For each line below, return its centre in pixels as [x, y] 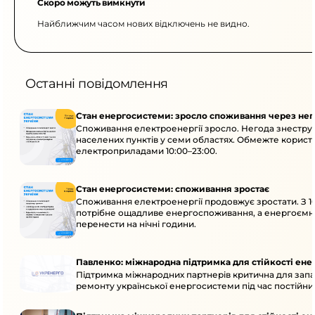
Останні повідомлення [97, 84]
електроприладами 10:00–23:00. [147, 151]
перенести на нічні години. [136, 224]
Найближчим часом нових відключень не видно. [143, 24]
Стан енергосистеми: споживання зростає [173, 189]
